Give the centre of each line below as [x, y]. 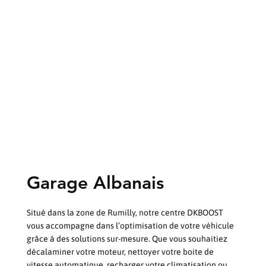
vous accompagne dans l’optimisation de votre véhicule [130, 225]
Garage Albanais [95, 183]
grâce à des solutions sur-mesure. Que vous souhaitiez [127, 238]
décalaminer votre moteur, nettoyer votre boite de [120, 251]
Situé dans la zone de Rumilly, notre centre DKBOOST [125, 212]
